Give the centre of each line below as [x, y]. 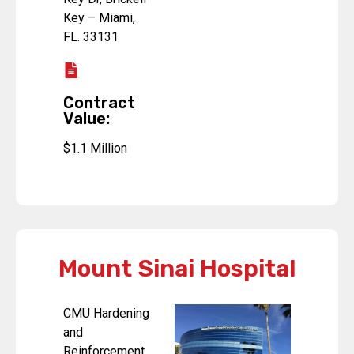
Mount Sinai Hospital [177, 269]
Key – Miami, [99, 18]
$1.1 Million [95, 149]
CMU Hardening [106, 314]
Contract [99, 103]
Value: [87, 119]
